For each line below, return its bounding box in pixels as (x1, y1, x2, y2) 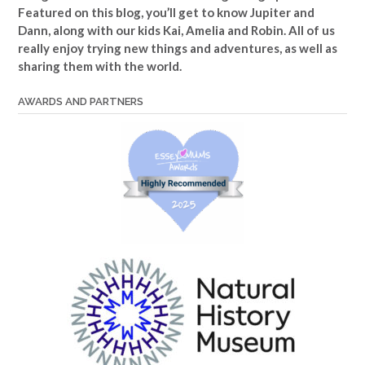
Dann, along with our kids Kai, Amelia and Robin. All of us (18, 23, 335, 38)
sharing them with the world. (18, 59, 182, 74)
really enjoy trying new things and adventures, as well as (18, 41, 337, 56)
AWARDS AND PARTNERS (18, 95, 143, 108)
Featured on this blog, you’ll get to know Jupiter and (18, 5, 314, 20)
